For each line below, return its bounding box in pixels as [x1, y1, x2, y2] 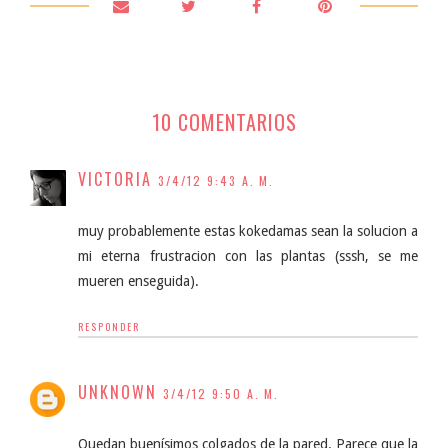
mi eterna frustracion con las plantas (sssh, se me [78, 248, 418, 264]
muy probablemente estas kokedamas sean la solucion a [78, 223, 418, 239]
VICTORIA [78, 167, 152, 191]
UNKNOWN [78, 379, 157, 404]
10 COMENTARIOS [151, 107, 297, 137]
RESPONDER [78, 319, 140, 334]
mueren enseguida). [78, 273, 199, 289]
